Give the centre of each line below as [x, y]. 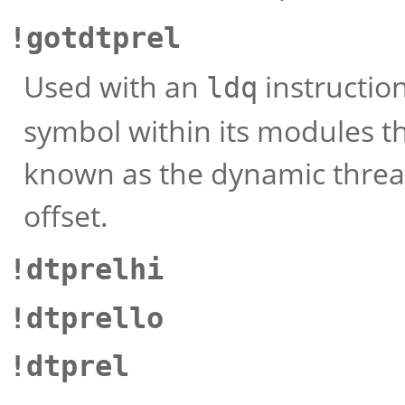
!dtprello [86, 318]
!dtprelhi [86, 269]
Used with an [115, 86]
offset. [66, 216]
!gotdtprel [95, 38]
